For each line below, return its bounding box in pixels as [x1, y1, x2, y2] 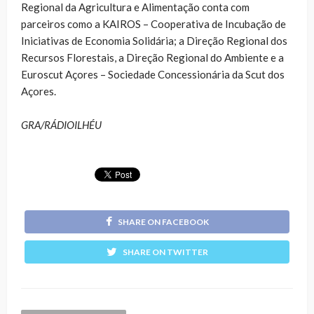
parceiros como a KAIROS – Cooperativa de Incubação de [21, 17, 286, 30]
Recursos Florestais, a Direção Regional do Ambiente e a [21, 50, 284, 64]
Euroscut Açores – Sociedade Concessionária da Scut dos [21, 67, 285, 81]
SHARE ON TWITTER [122, 246, 208, 257]
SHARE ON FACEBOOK [117, 216, 209, 227]
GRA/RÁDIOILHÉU [21, 118, 102, 131]
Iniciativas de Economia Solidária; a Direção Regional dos [21, 34, 287, 47]
